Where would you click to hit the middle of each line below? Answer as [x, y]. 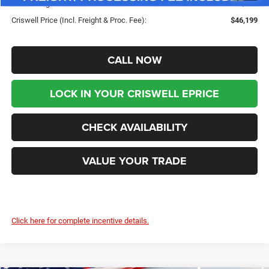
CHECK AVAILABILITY [134, 127]
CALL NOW [134, 60]
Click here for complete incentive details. [80, 220]
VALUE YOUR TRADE [135, 161]
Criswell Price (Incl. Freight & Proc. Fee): [79, 20]
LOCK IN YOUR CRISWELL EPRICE [135, 93]
